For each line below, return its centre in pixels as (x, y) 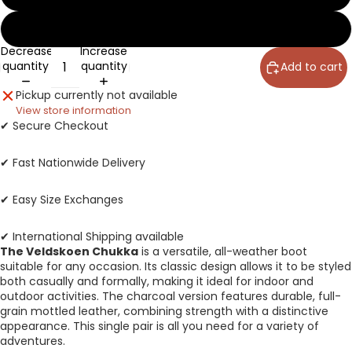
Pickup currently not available (97, 95)
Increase (104, 51)
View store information (73, 110)
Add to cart (312, 67)
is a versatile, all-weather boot (223, 251)
